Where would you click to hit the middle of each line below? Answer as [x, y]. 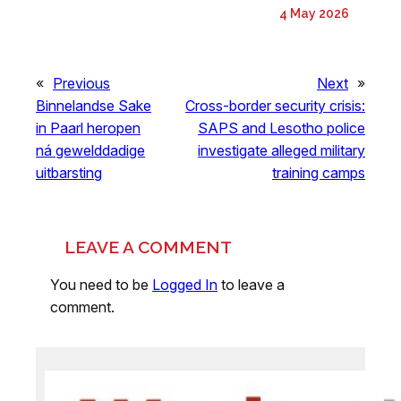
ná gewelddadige [90, 150]
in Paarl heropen [88, 128]
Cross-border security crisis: [275, 105]
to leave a [251, 284]
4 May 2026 [314, 13]
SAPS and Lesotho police [282, 128]
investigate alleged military [282, 150]
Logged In [185, 284]
